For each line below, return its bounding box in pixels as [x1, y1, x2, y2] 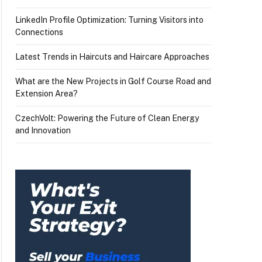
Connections [15, 27, 63, 37]
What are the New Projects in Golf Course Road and [15, 77, 211, 86]
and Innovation [15, 126, 71, 135]
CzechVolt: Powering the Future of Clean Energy [15, 113, 199, 123]
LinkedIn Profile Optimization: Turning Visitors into [15, 15, 204, 25]
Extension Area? [15, 89, 78, 98]
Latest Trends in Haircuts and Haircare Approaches [15, 52, 209, 61]
